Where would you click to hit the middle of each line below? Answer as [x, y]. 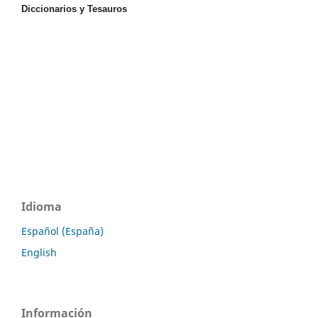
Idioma [42, 207]
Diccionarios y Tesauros [74, 9]
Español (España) [62, 231]
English [39, 253]
